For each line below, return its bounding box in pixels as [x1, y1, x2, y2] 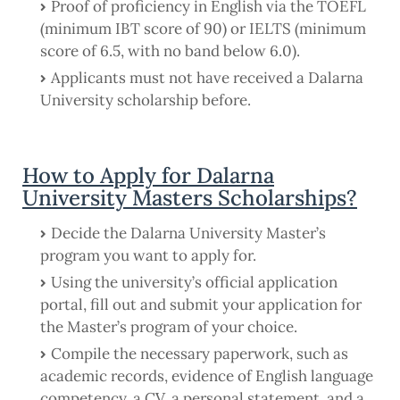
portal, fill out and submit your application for [40, 295, 362, 315]
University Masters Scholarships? [22, 184, 357, 212]
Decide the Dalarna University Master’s [51, 223, 326, 244]
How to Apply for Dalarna [22, 162, 274, 190]
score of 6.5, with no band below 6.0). [40, 41, 300, 62]
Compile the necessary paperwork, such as [51, 344, 348, 364]
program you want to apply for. [40, 246, 256, 266]
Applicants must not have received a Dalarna [51, 68, 363, 88]
